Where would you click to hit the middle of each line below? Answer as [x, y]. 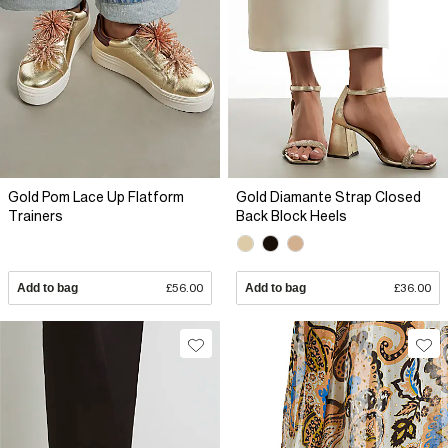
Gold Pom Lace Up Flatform [96, 196]
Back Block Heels [291, 215]
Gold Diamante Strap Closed [328, 196]
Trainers [35, 215]
